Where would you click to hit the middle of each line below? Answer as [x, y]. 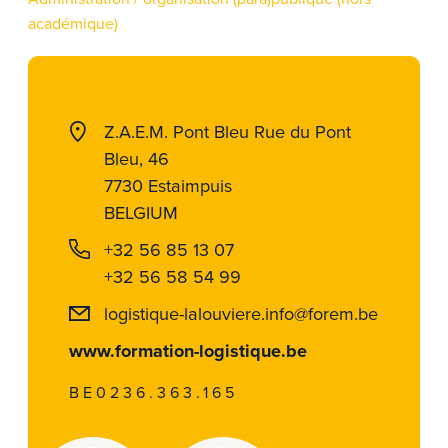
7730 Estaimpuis [168, 184]
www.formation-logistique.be [188, 350]
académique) [73, 23]
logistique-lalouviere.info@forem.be [241, 312]
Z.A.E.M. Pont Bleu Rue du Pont [228, 130]
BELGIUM [141, 211]
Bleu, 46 [137, 157]
